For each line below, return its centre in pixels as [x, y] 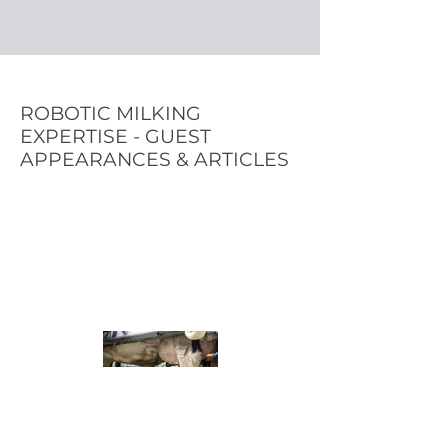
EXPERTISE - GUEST [115, 136]
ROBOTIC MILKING [110, 113]
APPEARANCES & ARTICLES [157, 159]
